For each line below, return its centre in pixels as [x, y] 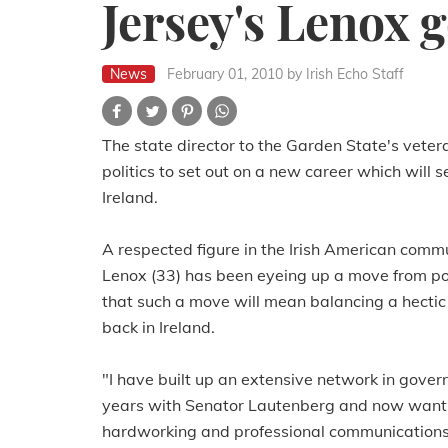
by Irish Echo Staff [345, 74]
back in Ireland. [158, 327]
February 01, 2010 [225, 74]
